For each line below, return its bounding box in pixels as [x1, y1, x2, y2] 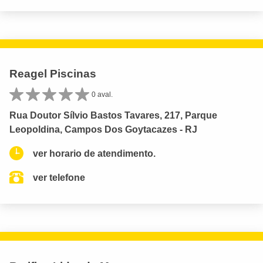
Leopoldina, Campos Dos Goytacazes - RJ [9, 124, 197, 134]
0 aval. [92, 90, 113, 99]
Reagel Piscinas [9, 67, 96, 80]
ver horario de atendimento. [33, 148, 156, 159]
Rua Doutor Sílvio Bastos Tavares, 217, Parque [9, 110, 217, 120]
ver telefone [33, 172, 85, 183]
